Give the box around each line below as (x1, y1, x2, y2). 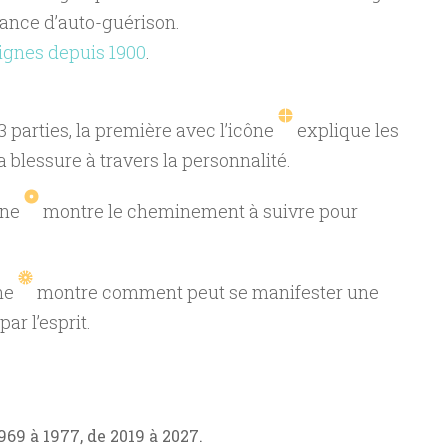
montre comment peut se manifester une (32, 280, 379, 304)
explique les (292, 118, 399, 142)
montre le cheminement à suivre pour (38, 199, 358, 223)
